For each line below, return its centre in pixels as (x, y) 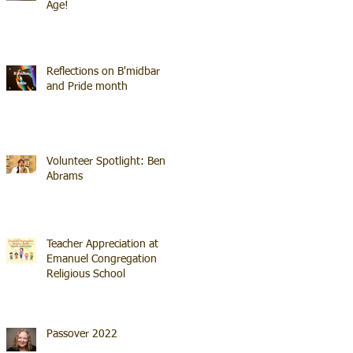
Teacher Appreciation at (102, 244)
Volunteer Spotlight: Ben (106, 161)
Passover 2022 (82, 334)
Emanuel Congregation (102, 259)
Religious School (86, 274)
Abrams (65, 176)
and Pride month (87, 86)
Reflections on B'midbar (103, 71)
